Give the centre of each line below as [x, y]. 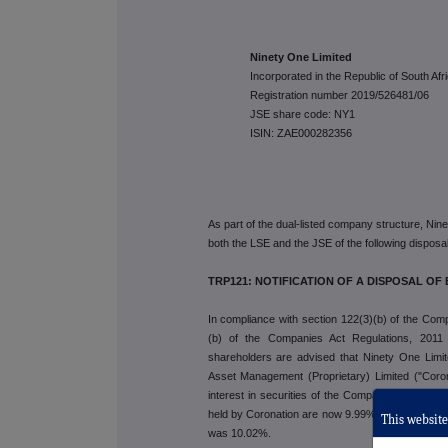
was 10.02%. [239, 432]
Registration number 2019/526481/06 [340, 94]
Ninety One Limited [301, 56]
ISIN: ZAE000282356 [301, 132]
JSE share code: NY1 [303, 113]
